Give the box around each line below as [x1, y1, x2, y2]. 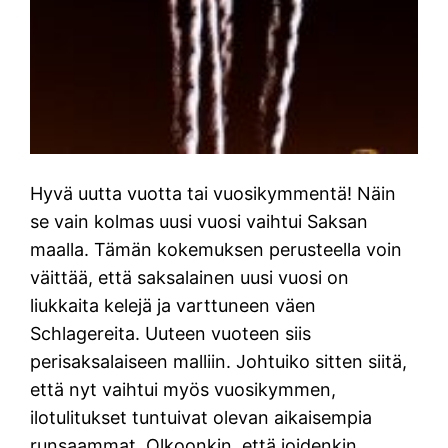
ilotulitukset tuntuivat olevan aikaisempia [30, 407, 373, 429]
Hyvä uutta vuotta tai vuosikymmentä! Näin [30, 183, 397, 205]
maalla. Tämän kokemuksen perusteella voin [30, 239, 403, 261]
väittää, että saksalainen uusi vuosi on [30, 267, 350, 289]
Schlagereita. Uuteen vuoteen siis [30, 323, 312, 345]
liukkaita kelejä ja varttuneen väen [30, 295, 317, 317]
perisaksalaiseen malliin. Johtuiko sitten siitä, [30, 351, 408, 373]
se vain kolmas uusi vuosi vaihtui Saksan [30, 211, 369, 233]
